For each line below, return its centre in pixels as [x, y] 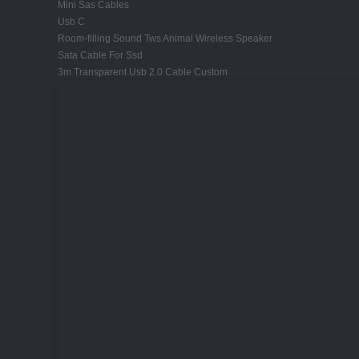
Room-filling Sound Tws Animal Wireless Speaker [165, 38]
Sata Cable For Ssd [100, 55]
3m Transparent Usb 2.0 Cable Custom [143, 72]
